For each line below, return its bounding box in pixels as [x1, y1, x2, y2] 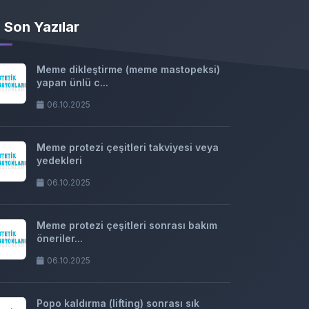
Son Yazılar [4, 19, 79, 35]
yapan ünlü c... [37, 77, 108, 88]
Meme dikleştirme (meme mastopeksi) [37, 63, 220, 75]
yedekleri [37, 154, 82, 166]
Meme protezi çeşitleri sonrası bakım [37, 219, 217, 231]
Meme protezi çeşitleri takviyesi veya [37, 141, 219, 153]
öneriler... [37, 232, 83, 244]
